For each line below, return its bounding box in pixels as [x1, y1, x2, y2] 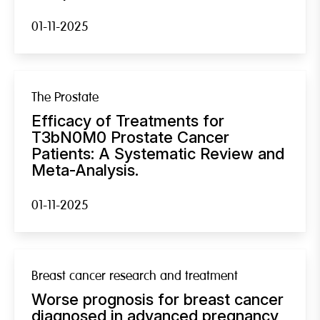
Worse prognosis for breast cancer [31, 289, 284, 309]
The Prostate [31, 89, 99, 106]
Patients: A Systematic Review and [31, 144, 284, 163]
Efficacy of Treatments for [31, 111, 224, 130]
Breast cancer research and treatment [31, 267, 238, 284]
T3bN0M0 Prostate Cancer [31, 127, 229, 146]
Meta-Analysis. [31, 160, 139, 179]
